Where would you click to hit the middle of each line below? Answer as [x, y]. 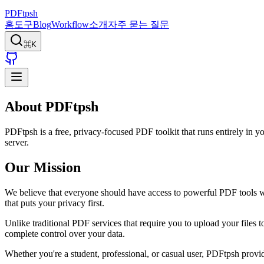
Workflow [70, 24]
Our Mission [43, 167]
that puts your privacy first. [55, 203]
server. [17, 142]
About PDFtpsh [52, 106]
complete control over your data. [65, 233]
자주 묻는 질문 [138, 24]
